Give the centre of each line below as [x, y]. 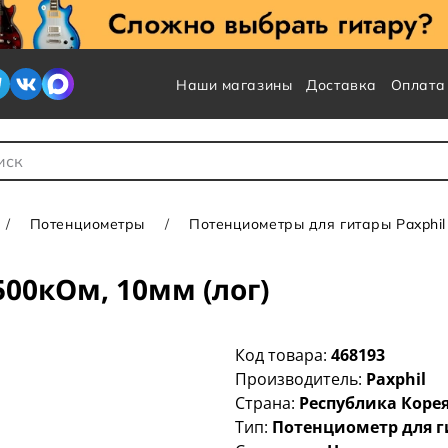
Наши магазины [234, 85]
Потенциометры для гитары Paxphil [317, 224]
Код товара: [283, 355]
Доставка [341, 85]
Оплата [418, 85]
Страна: [267, 403]
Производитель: [301, 379]
